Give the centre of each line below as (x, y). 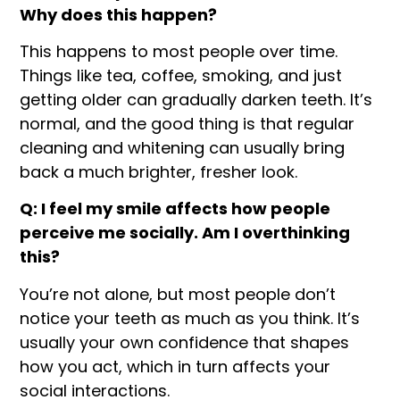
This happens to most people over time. (179, 52)
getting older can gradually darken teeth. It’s (196, 100)
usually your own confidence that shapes (185, 342)
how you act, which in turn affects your (175, 366)
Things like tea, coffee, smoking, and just (181, 76)
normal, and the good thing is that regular (187, 124)
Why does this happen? (119, 14)
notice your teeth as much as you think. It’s (190, 318)
